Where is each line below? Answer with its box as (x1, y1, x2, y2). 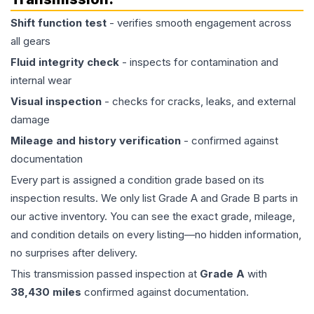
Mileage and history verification (11, 134, 181, 148)
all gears (11, 34, 50, 48)
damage (11, 113, 50, 127)
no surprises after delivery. (11, 246, 137, 260)
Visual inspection (11, 95, 102, 109)
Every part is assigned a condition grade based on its (11, 173, 264, 187)
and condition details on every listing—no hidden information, (11, 228, 301, 242)
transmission (34, 267, 94, 281)
